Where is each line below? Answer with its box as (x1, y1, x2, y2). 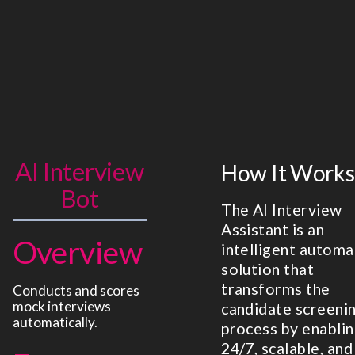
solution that (221, 259, 315, 278)
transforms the (221, 279, 330, 298)
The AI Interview (221, 200, 342, 219)
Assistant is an (221, 219, 325, 239)
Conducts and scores (12, 281, 139, 299)
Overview (12, 233, 143, 271)
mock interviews (12, 297, 111, 315)
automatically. (12, 313, 97, 330)
